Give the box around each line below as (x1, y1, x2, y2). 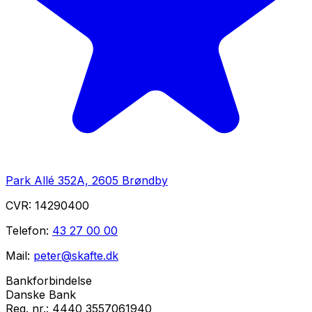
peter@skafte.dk (33, 249, 118, 263)
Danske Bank (6, 288, 76, 302)
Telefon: (6, 224, 49, 238)
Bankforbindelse (6, 274, 92, 288)
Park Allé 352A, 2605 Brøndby (6, 173, 168, 188)
